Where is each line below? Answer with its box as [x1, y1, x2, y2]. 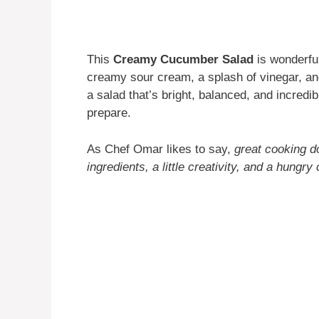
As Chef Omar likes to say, [87, 142, 234, 156]
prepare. [87, 106, 131, 120]
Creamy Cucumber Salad [113, 53, 253, 67]
